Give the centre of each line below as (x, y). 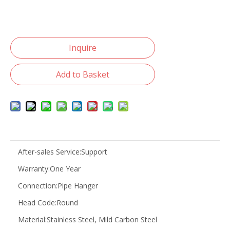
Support (94, 152)
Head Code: (37, 203)
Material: (32, 219)
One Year (65, 169)
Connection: (38, 186)
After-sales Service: (50, 152)
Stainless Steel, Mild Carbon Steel (102, 219)
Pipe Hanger (78, 186)
